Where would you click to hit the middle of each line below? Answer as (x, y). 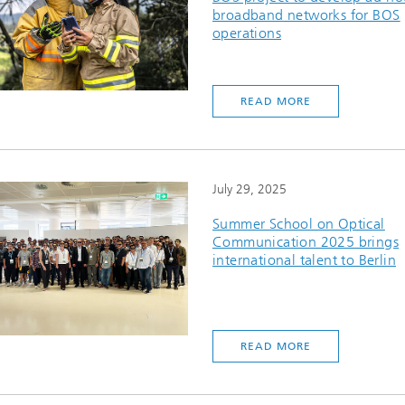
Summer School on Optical (299, 224)
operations (247, 33)
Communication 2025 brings (306, 242)
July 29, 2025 (250, 189)
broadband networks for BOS (306, 15)
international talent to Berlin (304, 260)
